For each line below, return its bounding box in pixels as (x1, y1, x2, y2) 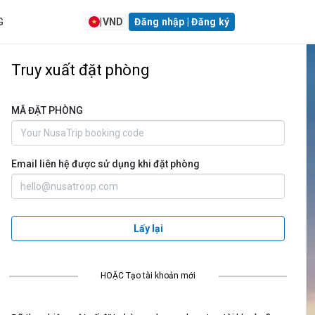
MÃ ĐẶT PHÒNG (11, 105, 83, 116)
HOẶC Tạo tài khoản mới (101, 271, 195, 281)
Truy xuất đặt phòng (11, 61, 150, 79)
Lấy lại (133, 223, 163, 234)
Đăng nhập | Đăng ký (134, 16, 229, 27)
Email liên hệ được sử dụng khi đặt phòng (11, 158, 200, 169)
